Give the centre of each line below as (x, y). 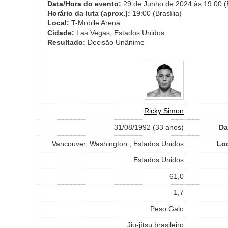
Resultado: (67, 42)
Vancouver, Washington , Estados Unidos (118, 143)
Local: (59, 23)
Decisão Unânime (116, 42)
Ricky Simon (164, 111)
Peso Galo (167, 208)
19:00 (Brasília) (157, 13)
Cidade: (62, 32)
